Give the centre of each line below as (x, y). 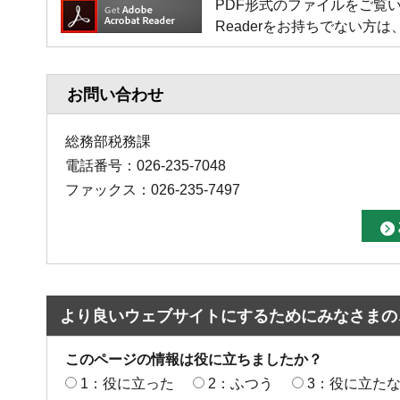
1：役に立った (127, 383)
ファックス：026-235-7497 (153, 189)
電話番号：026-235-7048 (146, 165)
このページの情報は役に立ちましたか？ (194, 359)
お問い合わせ (115, 94)
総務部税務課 (108, 141)
